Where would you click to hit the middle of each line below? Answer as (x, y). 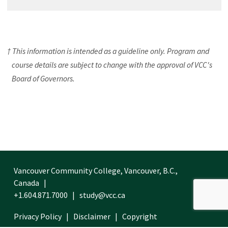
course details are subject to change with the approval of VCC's (112, 65)
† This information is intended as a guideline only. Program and (108, 51)
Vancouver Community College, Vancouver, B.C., (96, 170)
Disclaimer (92, 216)
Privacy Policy (38, 216)
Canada (26, 183)
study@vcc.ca (102, 195)
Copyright (140, 216)
